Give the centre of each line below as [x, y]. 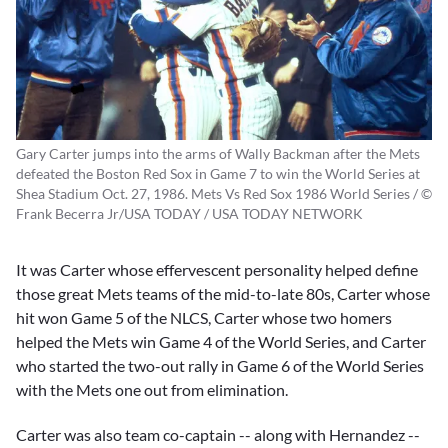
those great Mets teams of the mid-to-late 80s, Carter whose [223, 294]
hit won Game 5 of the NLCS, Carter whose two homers [204, 318]
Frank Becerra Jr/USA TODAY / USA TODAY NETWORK [189, 214]
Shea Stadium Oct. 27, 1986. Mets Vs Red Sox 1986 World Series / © [224, 194]
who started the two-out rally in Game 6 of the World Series [220, 366]
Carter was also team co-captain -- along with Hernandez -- [218, 434]
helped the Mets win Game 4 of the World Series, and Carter [221, 342]
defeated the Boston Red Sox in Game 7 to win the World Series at [218, 174]
